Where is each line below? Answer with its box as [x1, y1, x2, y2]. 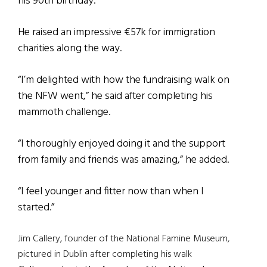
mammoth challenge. [18, 104, 110, 122]
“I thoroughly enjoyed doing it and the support [18, 135, 225, 153]
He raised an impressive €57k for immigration [18, 24, 215, 42]
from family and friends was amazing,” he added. [18, 151, 229, 169]
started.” [18, 199, 54, 217]
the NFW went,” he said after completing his [18, 88, 213, 105]
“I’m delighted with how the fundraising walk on [18, 72, 229, 89]
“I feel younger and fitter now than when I [18, 183, 204, 201]
